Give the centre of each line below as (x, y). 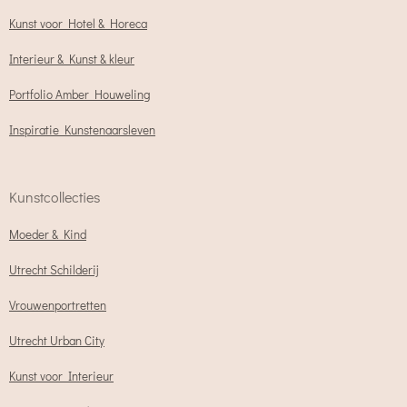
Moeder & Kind (48, 235)
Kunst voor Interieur (61, 377)
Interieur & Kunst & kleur (72, 60)
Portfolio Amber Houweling (79, 95)
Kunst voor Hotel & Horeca (78, 24)
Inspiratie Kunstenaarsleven (82, 130)
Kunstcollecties (55, 197)
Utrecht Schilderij (54, 270)
